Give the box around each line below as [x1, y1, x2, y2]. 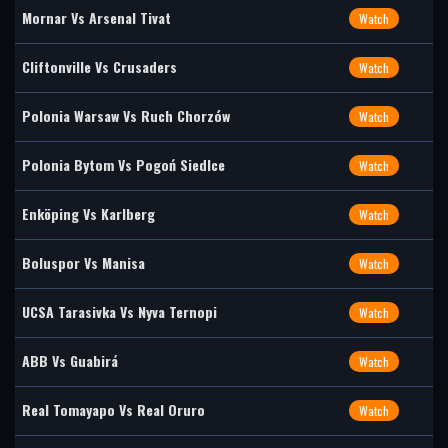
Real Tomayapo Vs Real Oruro [22, 399, 205, 420]
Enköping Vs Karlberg [22, 203, 155, 224]
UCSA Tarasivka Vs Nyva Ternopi [22, 301, 217, 322]
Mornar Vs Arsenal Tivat [22, 7, 171, 28]
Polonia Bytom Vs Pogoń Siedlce [22, 154, 225, 175]
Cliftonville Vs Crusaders [22, 56, 177, 77]
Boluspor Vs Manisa [22, 252, 145, 273]
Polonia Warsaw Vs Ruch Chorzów [22, 105, 230, 126]
